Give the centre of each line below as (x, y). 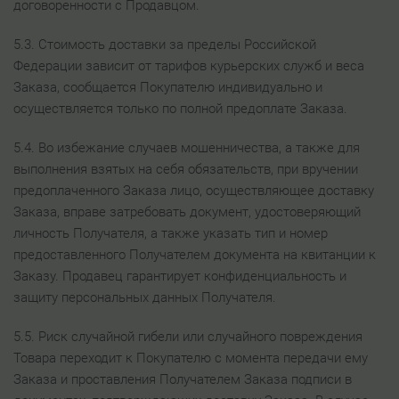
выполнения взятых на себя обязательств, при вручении (186, 169)
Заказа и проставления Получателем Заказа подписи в (183, 379)
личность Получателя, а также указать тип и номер (171, 233)
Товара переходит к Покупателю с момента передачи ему (191, 358)
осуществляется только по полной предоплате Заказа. (180, 109)
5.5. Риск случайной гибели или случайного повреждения (188, 337)
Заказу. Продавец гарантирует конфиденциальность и (180, 276)
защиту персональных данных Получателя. (145, 297)
